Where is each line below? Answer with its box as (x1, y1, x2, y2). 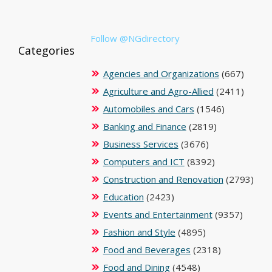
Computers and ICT (103, 155, 185, 168)
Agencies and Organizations (103, 67, 219, 80)
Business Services (103, 137, 178, 150)
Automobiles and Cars (103, 102, 194, 115)
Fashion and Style (103, 225, 175, 238)
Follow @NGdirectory (90, 32, 180, 44)
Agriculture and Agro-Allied (103, 84, 214, 97)
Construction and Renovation (103, 172, 223, 185)
